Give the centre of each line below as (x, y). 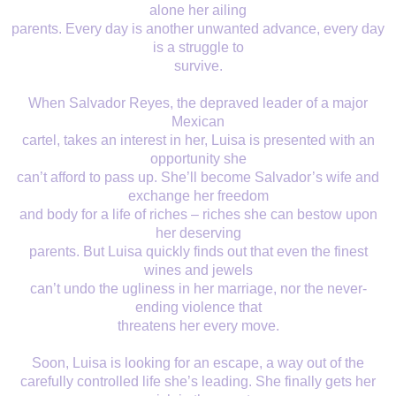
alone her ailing (198, 11)
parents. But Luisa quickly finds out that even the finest (198, 252)
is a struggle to (198, 48)
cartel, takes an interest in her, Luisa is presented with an (198, 141)
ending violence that (198, 308)
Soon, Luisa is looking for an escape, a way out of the (198, 363)
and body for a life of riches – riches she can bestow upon (198, 215)
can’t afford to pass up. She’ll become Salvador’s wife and (198, 178)
